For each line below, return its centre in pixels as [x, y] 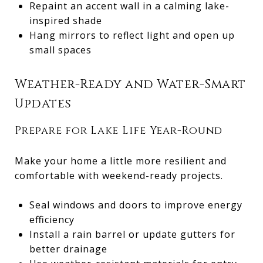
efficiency [52, 219]
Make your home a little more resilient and [121, 161]
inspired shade [65, 20]
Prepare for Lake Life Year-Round [119, 130]
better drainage [68, 249]
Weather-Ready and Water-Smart [130, 84]
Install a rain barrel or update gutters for [132, 234]
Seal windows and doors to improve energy [136, 205]
